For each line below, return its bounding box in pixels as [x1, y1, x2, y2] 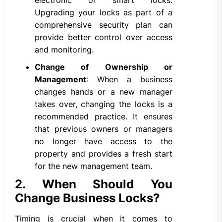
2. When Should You [15, 177, 172, 192]
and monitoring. [35, 45, 94, 55]
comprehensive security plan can [35, 20, 172, 30]
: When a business [86, 74, 172, 85]
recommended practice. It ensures [35, 111, 172, 122]
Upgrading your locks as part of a [35, 7, 172, 18]
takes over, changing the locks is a [35, 99, 172, 110]
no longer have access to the [35, 136, 172, 147]
